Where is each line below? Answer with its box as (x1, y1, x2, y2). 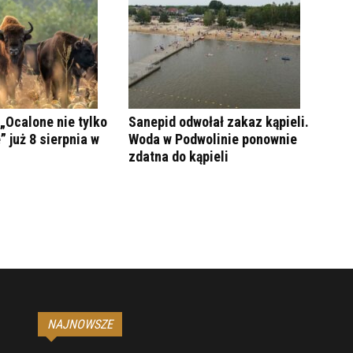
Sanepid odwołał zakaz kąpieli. (128, 113, 310, 131)
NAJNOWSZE (47, 317, 113, 333)
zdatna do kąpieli (128, 148, 229, 165)
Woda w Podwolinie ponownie (128, 131, 298, 148)
